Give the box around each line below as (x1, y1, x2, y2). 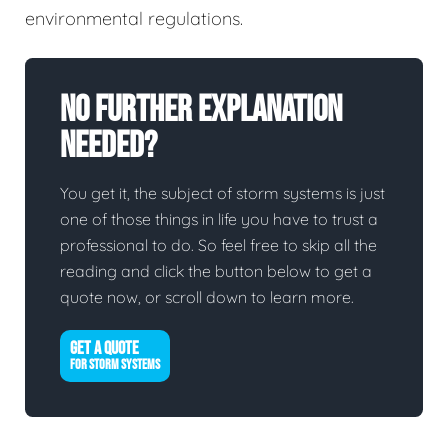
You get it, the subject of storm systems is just (60, 183, 385, 204)
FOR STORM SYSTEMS (70, 356, 160, 374)
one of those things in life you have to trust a (60, 209, 378, 230)
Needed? (60, 125, 157, 169)
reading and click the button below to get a (60, 261, 372, 282)
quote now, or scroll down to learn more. (60, 287, 354, 308)
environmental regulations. (25, 7, 243, 31)
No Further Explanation (60, 89, 342, 133)
